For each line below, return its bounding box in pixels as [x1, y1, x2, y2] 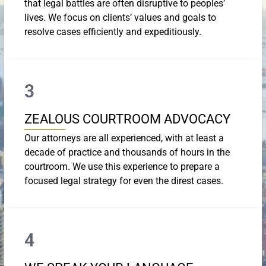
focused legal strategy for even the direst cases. [24, 175, 223, 186]
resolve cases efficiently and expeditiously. [24, 26, 201, 37]
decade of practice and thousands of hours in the [24, 146, 230, 158]
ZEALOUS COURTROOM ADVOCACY [24, 111, 230, 126]
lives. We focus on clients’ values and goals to [24, 11, 216, 23]
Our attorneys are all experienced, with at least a [24, 132, 224, 144]
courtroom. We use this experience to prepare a [24, 160, 220, 172]
